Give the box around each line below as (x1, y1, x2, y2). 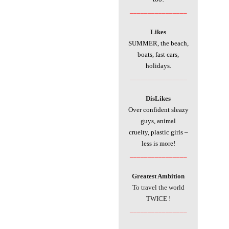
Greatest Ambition (132, 172, 185, 180)
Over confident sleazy (128, 106, 189, 114)
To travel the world (132, 184, 185, 192)
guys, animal (141, 117, 176, 125)
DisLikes (146, 95, 171, 103)
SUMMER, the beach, (128, 39, 189, 48)
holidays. (145, 62, 171, 70)
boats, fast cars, (138, 51, 179, 59)
